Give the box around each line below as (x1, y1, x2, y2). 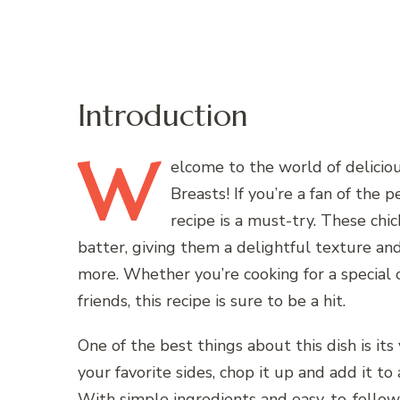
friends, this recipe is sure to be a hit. (78, 290, 346, 312)
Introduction (78, 96, 248, 135)
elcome (171, 156, 224, 179)
